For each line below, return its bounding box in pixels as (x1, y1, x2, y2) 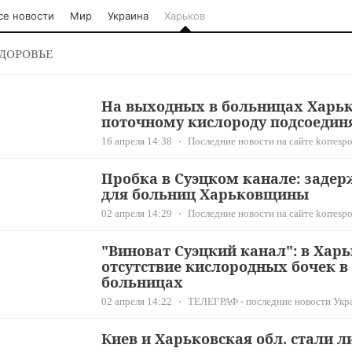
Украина (108, 9, 148, 22)
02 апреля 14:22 (101, 295, 172, 307)
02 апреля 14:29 (101, 207, 172, 219)
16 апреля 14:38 (101, 135, 172, 147)
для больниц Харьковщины (101, 185, 309, 203)
